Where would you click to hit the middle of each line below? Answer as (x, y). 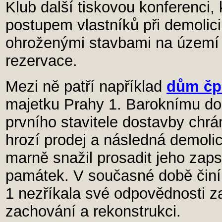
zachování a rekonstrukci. (93, 211)
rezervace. (41, 61)
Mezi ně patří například (86, 86)
